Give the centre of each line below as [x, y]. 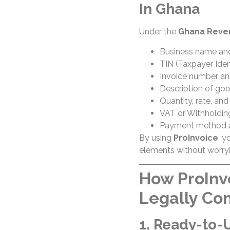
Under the [158, 32]
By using [156, 138]
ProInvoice [196, 138]
